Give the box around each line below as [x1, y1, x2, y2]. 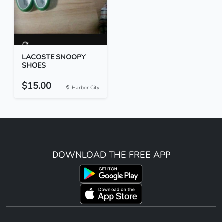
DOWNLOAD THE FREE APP [52, 149, 170, 161]
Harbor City [70, 84, 99, 92]
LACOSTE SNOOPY [22, 52, 86, 62]
